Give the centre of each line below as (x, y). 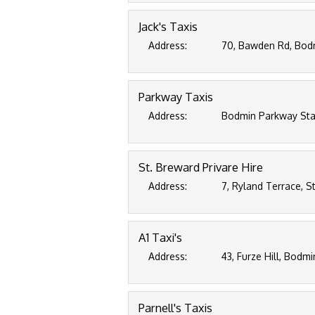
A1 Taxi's (160, 237)
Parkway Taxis (176, 97)
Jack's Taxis (168, 26)
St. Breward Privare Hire (201, 167)
